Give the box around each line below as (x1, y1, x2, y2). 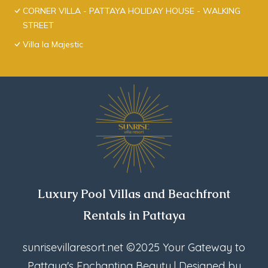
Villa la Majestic (23, 39, 83, 50)
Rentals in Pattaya (83, 208, 185, 224)
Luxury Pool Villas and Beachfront (38, 186, 230, 202)
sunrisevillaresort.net (23, 240, 123, 255)
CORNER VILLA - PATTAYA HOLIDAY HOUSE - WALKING (23, 5, 240, 17)
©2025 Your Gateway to (123, 240, 245, 255)
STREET (23, 20, 54, 31)
